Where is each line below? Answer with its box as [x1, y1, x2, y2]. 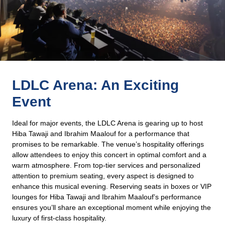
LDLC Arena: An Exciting [12, 77, 179, 93]
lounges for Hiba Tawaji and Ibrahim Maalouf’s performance [12, 192, 201, 201]
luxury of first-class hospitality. [12, 213, 106, 222]
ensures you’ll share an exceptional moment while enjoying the [12, 203, 211, 211]
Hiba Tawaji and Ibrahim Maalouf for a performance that [12, 129, 189, 138]
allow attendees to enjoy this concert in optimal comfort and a [12, 150, 206, 159]
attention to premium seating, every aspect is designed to [12, 171, 194, 180]
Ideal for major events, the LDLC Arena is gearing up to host [12, 119, 203, 127]
